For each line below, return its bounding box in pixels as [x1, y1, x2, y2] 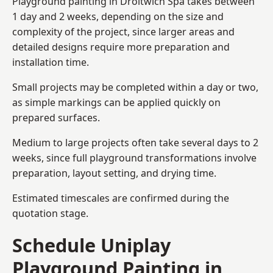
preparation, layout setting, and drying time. [12, 166, 216, 180]
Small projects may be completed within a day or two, [12, 80, 258, 94]
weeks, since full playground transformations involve [12, 151, 257, 165]
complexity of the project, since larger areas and [12, 24, 235, 38]
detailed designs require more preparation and [12, 40, 230, 54]
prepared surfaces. [12, 110, 100, 124]
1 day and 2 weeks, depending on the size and [12, 9, 224, 23]
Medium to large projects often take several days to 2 [12, 135, 258, 149]
